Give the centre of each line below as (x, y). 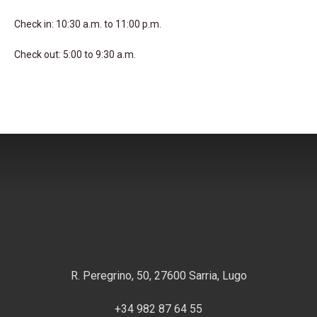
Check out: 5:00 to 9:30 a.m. (75, 54)
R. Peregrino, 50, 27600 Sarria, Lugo (158, 275)
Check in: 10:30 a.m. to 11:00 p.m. (88, 24)
